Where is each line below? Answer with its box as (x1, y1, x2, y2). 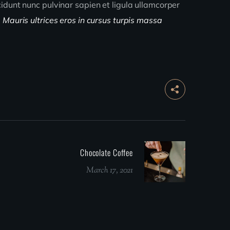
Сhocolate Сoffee (80, 146, 133, 159)
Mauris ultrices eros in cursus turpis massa (2, 15, 162, 25)
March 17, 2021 (86, 165, 133, 177)
